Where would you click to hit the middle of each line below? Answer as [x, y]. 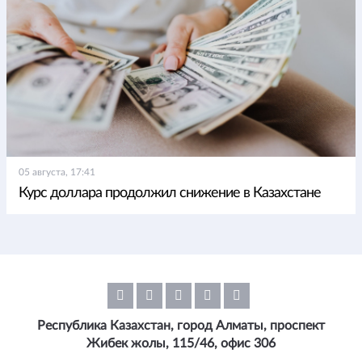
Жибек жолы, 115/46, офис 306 [181, 343]
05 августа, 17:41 [57, 172]
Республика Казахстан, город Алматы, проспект [181, 325]
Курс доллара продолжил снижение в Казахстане [170, 193]
